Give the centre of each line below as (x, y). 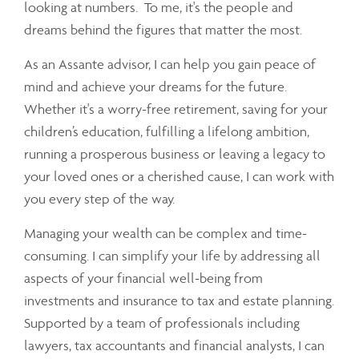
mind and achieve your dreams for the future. (155, 87)
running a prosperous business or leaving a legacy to (175, 154)
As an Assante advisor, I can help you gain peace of (170, 65)
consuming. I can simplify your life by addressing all (172, 256)
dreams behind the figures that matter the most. (163, 30)
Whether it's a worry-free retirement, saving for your (176, 109)
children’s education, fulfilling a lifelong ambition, (167, 132)
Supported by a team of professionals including (162, 323)
